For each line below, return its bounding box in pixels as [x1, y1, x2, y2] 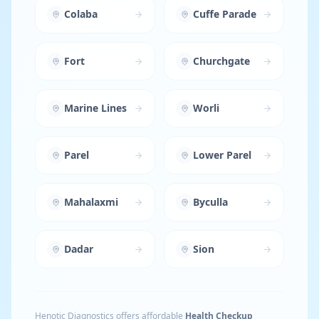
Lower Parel [193, 148, 251, 162]
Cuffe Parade [193, 7, 256, 21]
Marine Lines [64, 101, 127, 115]
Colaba [64, 7, 98, 21]
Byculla [193, 195, 228, 209]
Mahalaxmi [64, 195, 118, 209]
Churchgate [193, 54, 250, 68]
